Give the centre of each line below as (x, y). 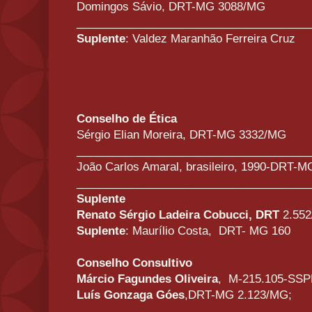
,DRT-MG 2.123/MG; (238, 295)
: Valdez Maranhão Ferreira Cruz (210, 39)
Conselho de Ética (127, 119)
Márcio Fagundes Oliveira (147, 279)
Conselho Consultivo (134, 263)
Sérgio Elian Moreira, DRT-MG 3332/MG (181, 135)
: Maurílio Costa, (170, 231)
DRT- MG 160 (255, 231)
